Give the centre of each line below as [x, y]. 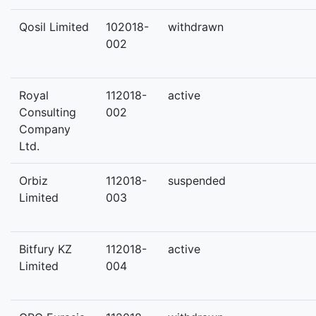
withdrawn [196, 27]
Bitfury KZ [45, 249]
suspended [197, 181]
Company [45, 129]
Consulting [48, 112]
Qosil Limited [54, 27]
